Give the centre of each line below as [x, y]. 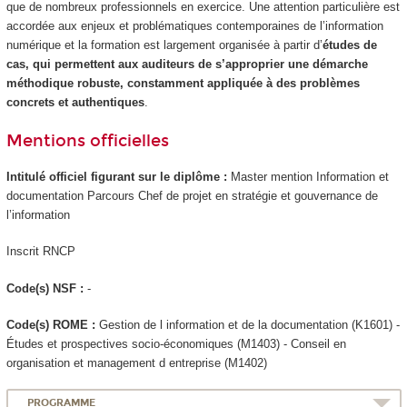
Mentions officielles [87, 141]
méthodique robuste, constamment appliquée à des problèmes [183, 83]
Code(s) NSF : [46, 288]
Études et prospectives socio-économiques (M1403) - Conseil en [176, 344]
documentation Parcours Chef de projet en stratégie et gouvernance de [192, 195]
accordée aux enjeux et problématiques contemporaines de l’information [194, 25]
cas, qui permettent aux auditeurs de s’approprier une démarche [187, 64]
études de [349, 45]
